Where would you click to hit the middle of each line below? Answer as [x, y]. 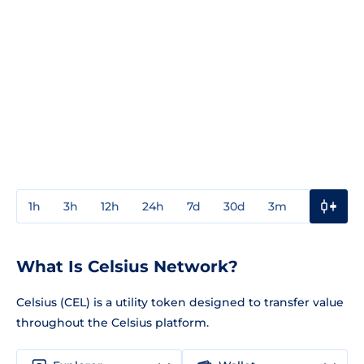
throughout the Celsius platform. [113, 322]
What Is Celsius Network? [127, 266]
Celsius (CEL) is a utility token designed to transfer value [180, 302]
